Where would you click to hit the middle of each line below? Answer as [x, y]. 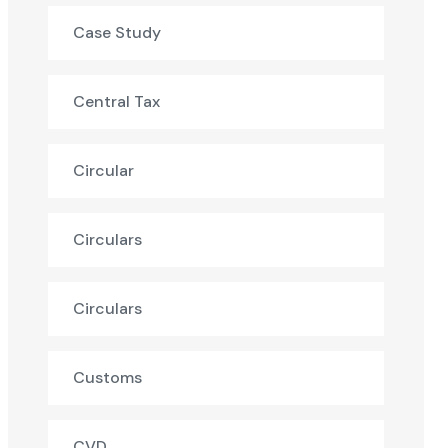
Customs [107, 377]
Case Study [117, 32]
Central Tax [116, 101]
